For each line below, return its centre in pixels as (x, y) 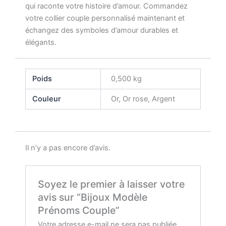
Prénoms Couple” (79, 211)
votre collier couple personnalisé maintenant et (105, 18)
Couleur (47, 99)
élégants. (41, 43)
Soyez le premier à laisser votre (111, 184)
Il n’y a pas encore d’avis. (68, 148)
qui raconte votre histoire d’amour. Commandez (106, 6)
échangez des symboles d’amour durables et (102, 31)
